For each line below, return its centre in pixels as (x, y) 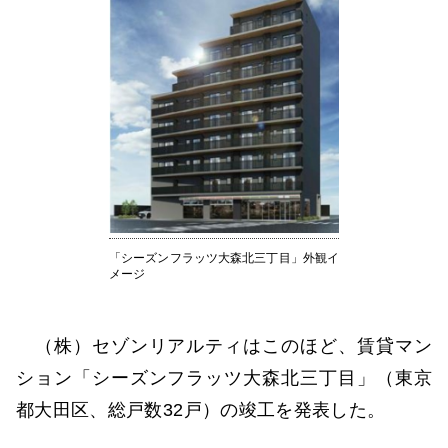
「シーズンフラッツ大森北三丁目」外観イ (224, 257)
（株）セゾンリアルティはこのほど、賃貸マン (224, 345)
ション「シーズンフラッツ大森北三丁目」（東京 (224, 377)
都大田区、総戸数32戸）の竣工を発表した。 (201, 409)
